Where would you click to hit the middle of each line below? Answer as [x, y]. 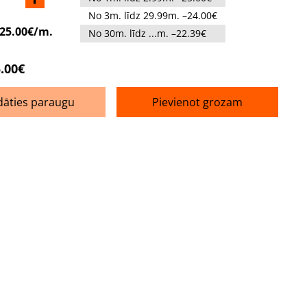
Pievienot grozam [198, 102]
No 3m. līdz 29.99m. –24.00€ [152, 15]
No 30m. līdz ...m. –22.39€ [147, 33]
